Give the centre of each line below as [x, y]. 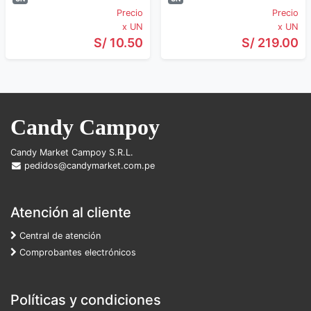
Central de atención [59, 236]
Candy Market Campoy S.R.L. [72, 152]
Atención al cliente [71, 212]
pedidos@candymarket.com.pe [89, 166]
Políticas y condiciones [86, 300]
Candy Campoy [85, 127]
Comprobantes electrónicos [76, 252]
